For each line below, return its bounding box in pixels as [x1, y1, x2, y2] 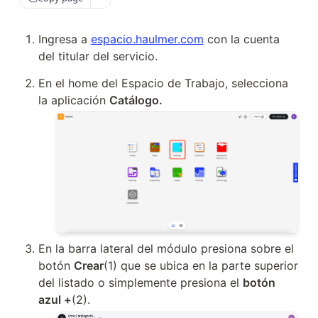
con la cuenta [203, 32, 280, 46]
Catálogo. [109, 93, 163, 107]
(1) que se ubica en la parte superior [103, 258, 298, 273]
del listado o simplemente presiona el [38, 275, 243, 290]
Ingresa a [38, 32, 91, 46]
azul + [38, 292, 72, 307]
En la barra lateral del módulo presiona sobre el [38, 241, 294, 256]
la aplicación [38, 93, 109, 107]
